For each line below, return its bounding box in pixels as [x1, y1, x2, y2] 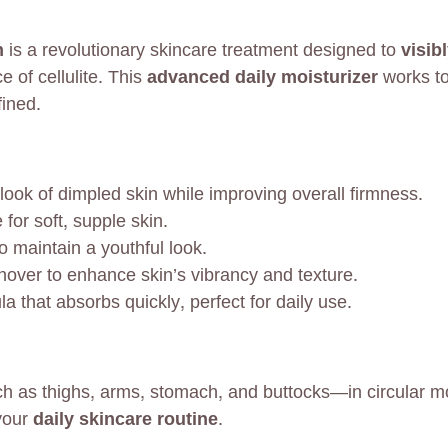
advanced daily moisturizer [147, 60, 378, 94]
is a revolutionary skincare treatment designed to [4, 33, 401, 67]
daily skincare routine [33, 403, 218, 437]
